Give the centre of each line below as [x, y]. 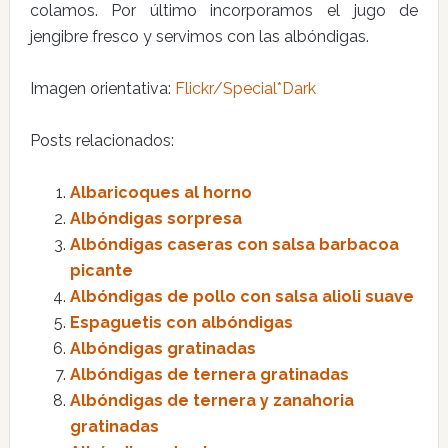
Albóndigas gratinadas [162, 348]
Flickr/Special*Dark [245, 88]
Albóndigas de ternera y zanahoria [211, 400]
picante [101, 270]
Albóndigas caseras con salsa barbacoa [234, 244]
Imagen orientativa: [102, 88]
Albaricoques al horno [160, 192]
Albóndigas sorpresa [155, 218]
